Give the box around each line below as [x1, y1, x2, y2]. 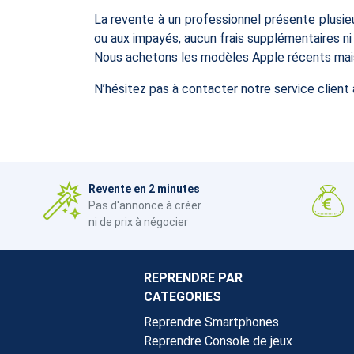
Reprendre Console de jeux [144, 333, 292, 348]
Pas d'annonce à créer [88, 198, 201, 212]
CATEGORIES [144, 288, 221, 304]
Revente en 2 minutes [88, 182, 200, 195]
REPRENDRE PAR [144, 269, 243, 285]
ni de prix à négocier [88, 215, 188, 228]
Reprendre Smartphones [144, 314, 279, 330]
